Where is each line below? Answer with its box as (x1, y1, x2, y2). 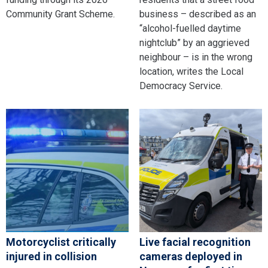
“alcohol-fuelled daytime (139, 23, 241, 35)
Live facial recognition (139, 235, 251, 248)
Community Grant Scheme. (6, 8, 115, 20)
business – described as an (139, 8, 256, 20)
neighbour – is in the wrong (139, 51, 252, 63)
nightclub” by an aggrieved (139, 37, 249, 49)
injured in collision (6, 249, 97, 263)
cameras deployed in (139, 249, 242, 263)
